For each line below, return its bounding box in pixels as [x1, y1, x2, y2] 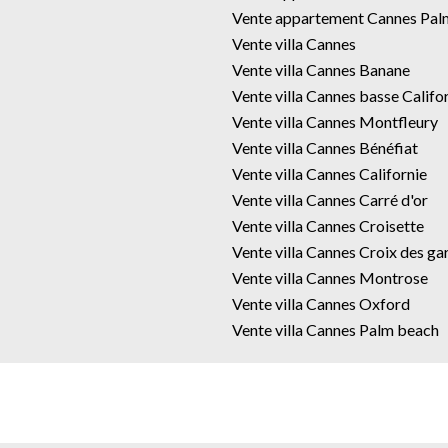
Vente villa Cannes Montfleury [232, 111, 438, 131]
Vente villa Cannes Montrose [232, 267, 428, 287]
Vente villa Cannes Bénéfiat [232, 137, 418, 157]
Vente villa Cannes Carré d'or [232, 189, 428, 209]
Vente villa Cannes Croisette [232, 215, 424, 235]
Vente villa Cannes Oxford [232, 293, 410, 313]
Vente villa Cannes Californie [232, 163, 427, 183]
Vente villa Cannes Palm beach [232, 319, 439, 339]
